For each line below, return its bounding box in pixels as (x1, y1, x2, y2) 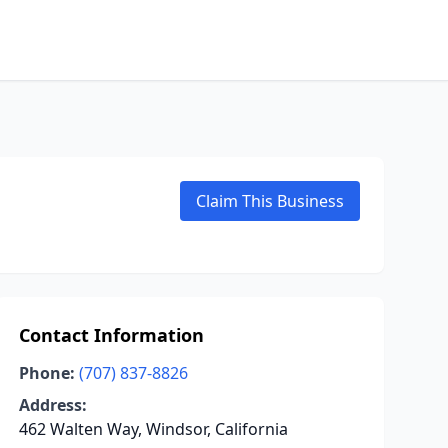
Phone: (18, 362, 75, 384)
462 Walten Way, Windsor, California (18, 418, 288, 440)
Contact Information (18, 323, 204, 347)
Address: (18, 394, 87, 416)
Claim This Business (196, 190, 344, 212)
